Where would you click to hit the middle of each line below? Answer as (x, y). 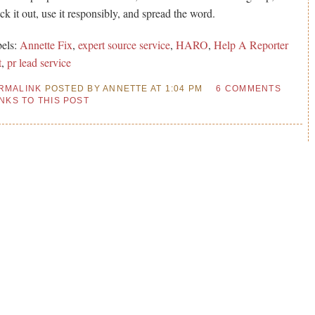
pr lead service (39, 62)
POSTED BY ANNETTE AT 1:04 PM (122, 88)
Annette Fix (46, 44)
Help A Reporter (251, 44)
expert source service (124, 44)
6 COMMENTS (249, 88)
